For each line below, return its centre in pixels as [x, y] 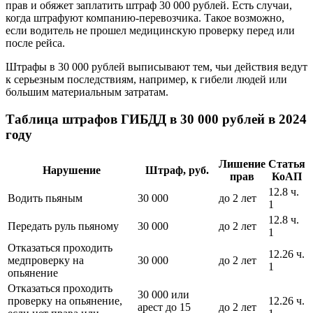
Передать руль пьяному [63, 226]
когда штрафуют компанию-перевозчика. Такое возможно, [145, 18]
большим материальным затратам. [87, 92]
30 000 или [163, 294]
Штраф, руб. [177, 170]
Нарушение [71, 170]
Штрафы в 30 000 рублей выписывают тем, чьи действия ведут [156, 67]
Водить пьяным [45, 198]
